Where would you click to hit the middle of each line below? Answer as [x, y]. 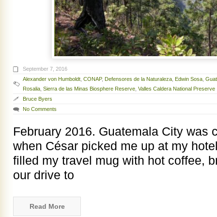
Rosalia [31, 89]
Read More [47, 207]
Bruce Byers [38, 99]
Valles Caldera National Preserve [177, 89]
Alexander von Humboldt [52, 79]
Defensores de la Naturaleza [138, 79]
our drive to [44, 175]
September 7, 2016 [45, 69]
